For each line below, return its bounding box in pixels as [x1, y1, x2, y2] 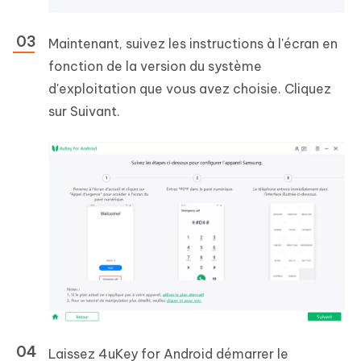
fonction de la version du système [48, 57, 262, 74]
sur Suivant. [48, 102, 120, 119]
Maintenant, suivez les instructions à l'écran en [48, 35, 338, 52]
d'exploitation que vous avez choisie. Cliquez [48, 80, 331, 97]
